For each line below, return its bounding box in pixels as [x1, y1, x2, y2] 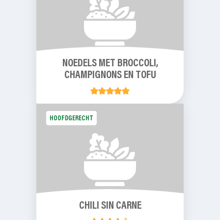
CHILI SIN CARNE [79, 200, 141, 212]
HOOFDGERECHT [50, 115, 94, 123]
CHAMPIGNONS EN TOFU [64, 70, 156, 81]
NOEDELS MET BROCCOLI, [62, 58, 158, 69]
